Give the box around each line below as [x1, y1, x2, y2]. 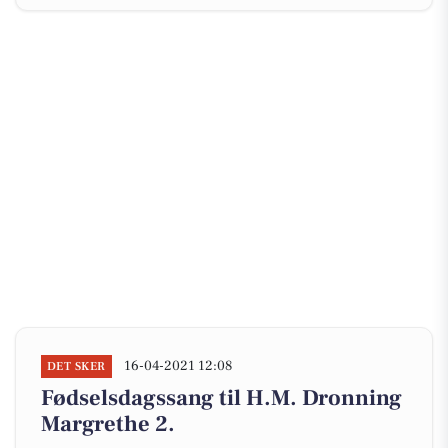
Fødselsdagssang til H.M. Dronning [41, 384, 402, 412]
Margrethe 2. [41, 410, 175, 438]
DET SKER [47, 359, 106, 374]
